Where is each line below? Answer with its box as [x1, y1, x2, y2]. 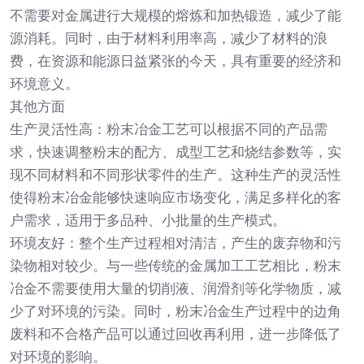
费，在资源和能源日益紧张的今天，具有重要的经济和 [10, 53, 341, 69]
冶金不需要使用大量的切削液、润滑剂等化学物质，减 [10, 280, 341, 297]
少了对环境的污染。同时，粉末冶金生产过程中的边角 [10, 303, 341, 319]
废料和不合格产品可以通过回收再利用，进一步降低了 [10, 326, 341, 342]
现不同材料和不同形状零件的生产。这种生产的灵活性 [10, 167, 341, 183]
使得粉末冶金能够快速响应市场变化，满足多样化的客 [10, 189, 341, 206]
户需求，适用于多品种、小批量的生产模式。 [10, 212, 286, 228]
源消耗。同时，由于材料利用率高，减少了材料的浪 [10, 30, 327, 46]
